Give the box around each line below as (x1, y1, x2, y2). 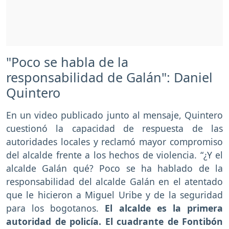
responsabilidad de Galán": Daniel (6, 68, 213, 86)
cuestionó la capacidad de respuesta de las (6, 122, 223, 135)
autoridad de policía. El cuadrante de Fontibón (6, 215, 223, 228)
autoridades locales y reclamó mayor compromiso (6, 135, 223, 148)
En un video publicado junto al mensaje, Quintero (6, 109, 223, 122)
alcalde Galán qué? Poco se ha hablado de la (6, 162, 223, 175)
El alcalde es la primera (105, 202, 223, 215)
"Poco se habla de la (6, 53, 128, 71)
